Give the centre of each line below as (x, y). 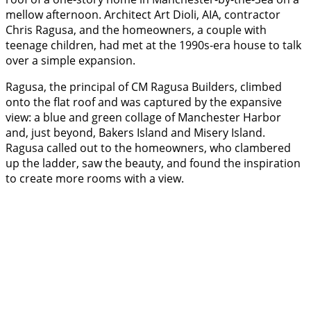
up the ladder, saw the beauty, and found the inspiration (153, 163)
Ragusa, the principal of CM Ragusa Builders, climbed (144, 87)
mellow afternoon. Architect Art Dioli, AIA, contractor (143, 15)
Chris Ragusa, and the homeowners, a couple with (136, 30)
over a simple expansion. (73, 61)
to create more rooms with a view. (96, 179)
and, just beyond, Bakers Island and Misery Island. (135, 133)
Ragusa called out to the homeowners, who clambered (148, 148)
